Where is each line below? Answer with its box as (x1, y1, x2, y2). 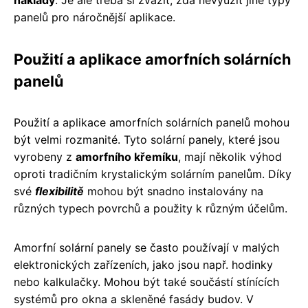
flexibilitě (35, 184, 84, 198)
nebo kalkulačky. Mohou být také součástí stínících (14, 274, 279, 289)
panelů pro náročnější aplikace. (14, 10, 175, 24)
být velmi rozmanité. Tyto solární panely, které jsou (14, 132, 280, 146)
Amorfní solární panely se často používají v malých (14, 240, 279, 254)
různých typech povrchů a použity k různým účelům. (14, 201, 287, 215)
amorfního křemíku (76, 149, 178, 164)
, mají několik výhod (178, 149, 282, 164)
